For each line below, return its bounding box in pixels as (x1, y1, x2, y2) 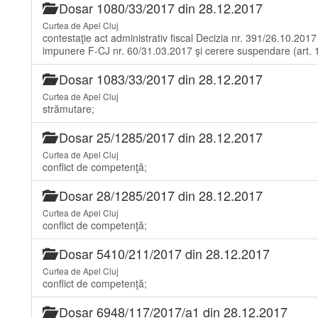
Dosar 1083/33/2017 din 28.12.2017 (55, 70, 263, 88)
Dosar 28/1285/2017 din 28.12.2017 (55, 186, 263, 204)
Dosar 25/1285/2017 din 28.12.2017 (55, 128, 263, 146)
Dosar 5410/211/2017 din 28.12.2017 (55, 244, 270, 263)
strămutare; (43, 102, 94, 116)
